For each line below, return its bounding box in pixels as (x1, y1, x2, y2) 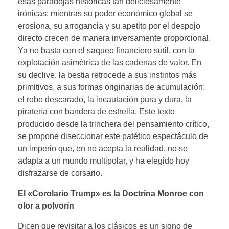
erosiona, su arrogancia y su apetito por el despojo (18, 21, 200, 30)
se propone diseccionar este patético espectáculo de (18, 131, 208, 141)
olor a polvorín (18, 201, 74, 210)
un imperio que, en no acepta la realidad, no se (18, 144, 188, 153)
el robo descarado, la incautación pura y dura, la (18, 95, 192, 104)
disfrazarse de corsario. (18, 168, 102, 177)
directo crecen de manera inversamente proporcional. (18, 33, 211, 42)
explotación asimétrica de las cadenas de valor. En (18, 58, 201, 67)
